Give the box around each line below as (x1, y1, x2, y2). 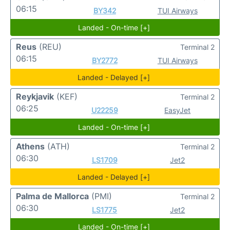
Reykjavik (16, 91, 54, 102)
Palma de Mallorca (16, 191, 89, 201)
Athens (16, 141, 45, 151)
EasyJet (164, 106, 191, 114)
